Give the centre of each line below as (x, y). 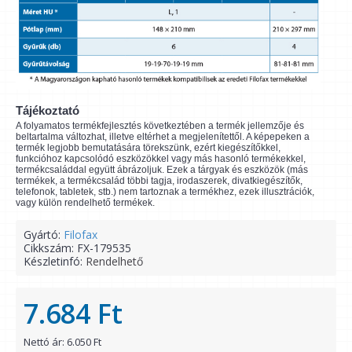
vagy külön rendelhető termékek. (85, 203)
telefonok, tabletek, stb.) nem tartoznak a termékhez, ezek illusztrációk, (165, 192)
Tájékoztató (48, 111)
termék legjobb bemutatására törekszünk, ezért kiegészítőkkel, (148, 148)
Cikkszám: (50, 248)
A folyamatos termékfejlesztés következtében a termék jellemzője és (160, 126)
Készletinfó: (55, 262)
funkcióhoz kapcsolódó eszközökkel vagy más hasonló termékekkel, (161, 159)
